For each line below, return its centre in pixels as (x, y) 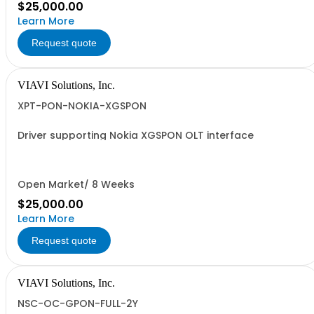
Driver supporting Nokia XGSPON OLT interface (136, 135)
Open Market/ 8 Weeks (76, 184)
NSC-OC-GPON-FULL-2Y (78, 303)
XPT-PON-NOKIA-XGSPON (82, 106)
